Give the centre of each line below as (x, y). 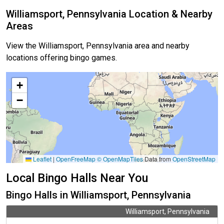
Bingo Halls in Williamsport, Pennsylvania (98, 195)
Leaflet (41, 159)
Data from (158, 159)
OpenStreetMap (194, 159)
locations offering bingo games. (61, 58)
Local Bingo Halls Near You (77, 178)
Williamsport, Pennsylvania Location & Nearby (109, 14)
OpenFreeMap (76, 159)
